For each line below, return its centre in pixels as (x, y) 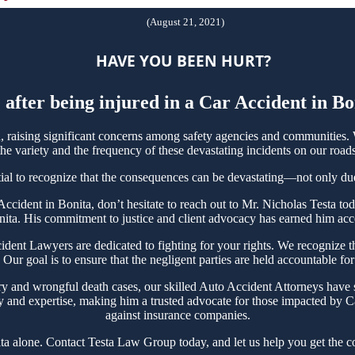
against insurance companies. (177, 315)
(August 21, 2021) (185, 21)
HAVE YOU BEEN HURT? (183, 61)
